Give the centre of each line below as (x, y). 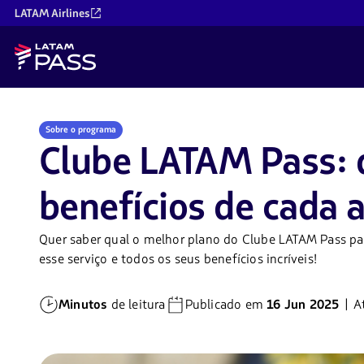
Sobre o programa (81, 130)
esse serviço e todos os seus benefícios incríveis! (178, 260)
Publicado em (226, 305)
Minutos (83, 305)
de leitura (136, 305)
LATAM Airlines (52, 13)
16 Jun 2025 (303, 305)
